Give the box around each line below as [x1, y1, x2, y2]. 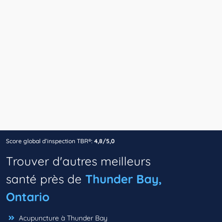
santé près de [6, 171, 85, 187]
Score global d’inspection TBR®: [6, 137, 93, 145]
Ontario [6, 189, 50, 205]
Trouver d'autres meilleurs [6, 154, 151, 169]
